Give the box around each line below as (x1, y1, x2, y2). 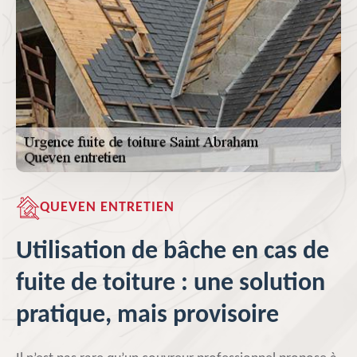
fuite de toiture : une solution (16, 271, 325, 296)
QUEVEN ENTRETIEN (40, 200, 175, 215)
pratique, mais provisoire (16, 303, 279, 328)
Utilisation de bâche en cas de (16, 239, 329, 265)
